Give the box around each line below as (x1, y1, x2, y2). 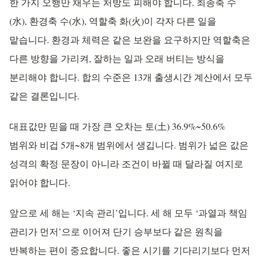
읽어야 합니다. (9, 176, 70, 188)
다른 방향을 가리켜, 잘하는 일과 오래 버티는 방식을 (9, 52, 225, 64)
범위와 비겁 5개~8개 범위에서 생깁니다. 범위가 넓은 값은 (9, 139, 249, 151)
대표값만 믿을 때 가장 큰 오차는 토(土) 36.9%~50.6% (9, 120, 225, 132)
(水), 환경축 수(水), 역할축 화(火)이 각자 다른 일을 (9, 15, 216, 27)
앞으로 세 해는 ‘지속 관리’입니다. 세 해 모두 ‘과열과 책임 (9, 206, 247, 219)
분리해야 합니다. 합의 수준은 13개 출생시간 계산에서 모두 (9, 71, 253, 83)
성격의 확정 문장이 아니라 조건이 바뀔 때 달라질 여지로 (9, 157, 243, 170)
